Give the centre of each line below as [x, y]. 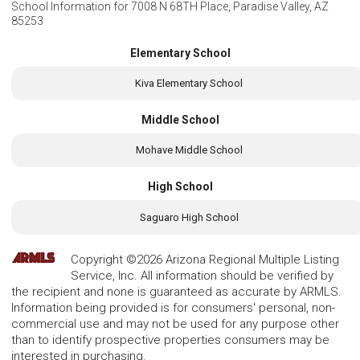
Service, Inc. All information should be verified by [202, 275]
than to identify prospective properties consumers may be [170, 340]
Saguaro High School [189, 217]
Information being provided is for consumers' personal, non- [173, 307]
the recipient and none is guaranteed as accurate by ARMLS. [176, 291]
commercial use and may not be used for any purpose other [175, 323]
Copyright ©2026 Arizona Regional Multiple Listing [205, 259]
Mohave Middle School [189, 150]
